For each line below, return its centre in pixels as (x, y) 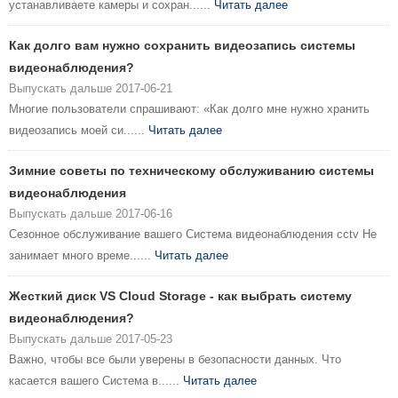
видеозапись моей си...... (79, 131)
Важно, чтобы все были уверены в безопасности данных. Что (175, 360)
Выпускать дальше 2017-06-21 (91, 89)
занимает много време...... (82, 256)
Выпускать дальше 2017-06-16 (91, 214)
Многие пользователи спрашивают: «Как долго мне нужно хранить (189, 109)
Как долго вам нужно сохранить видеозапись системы (182, 46)
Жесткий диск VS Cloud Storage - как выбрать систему (180, 296)
